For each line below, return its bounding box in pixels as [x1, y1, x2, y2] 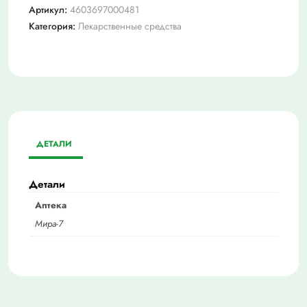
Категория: [29, 19, 78, 34]
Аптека [34, 199, 66, 212]
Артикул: [29, 3, 70, 17]
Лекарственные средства [78, 19, 182, 34]
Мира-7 [34, 217, 63, 230]
